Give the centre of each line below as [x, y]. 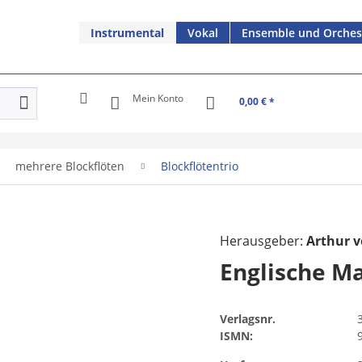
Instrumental [127, 33]
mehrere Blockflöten [70, 166]
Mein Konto [158, 98]
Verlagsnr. [248, 318]
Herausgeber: [263, 240]
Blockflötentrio [200, 166]
